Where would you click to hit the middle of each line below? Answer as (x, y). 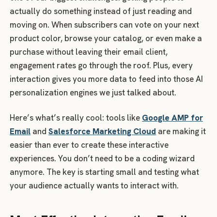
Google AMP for (172, 118)
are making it (181, 132)
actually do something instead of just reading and (101, 11)
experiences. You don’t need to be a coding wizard (102, 159)
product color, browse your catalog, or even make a (106, 39)
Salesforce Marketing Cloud (102, 132)
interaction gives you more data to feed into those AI (106, 79)
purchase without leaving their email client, (89, 52)
